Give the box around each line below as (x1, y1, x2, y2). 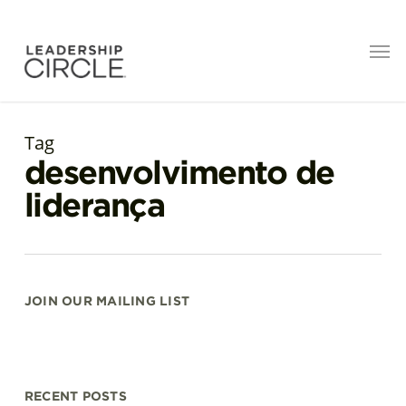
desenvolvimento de (24, 152, 334, 192)
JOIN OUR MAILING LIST (24, 294, 190, 308)
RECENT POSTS (24, 389, 127, 403)
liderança (24, 185, 165, 225)
